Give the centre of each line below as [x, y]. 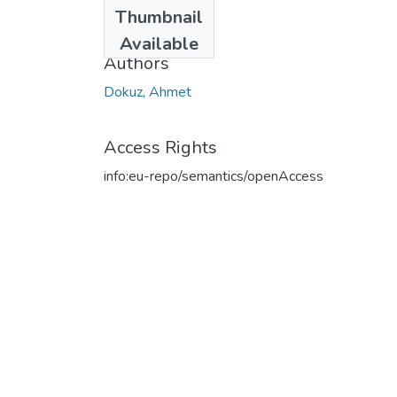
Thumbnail [159, 17]
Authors [136, 63]
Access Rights [160, 147]
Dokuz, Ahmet [148, 92]
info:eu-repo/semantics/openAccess [214, 176]
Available [159, 43]
